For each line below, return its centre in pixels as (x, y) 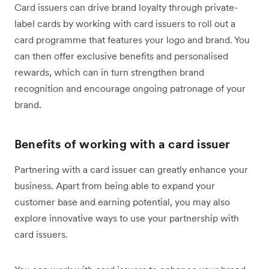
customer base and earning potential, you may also (122, 202)
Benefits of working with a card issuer (122, 144)
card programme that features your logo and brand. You (132, 40)
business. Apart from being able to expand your (115, 186)
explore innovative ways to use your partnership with (127, 218)
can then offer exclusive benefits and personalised (121, 56)
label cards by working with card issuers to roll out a (125, 24)
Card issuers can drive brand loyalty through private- (126, 8)
